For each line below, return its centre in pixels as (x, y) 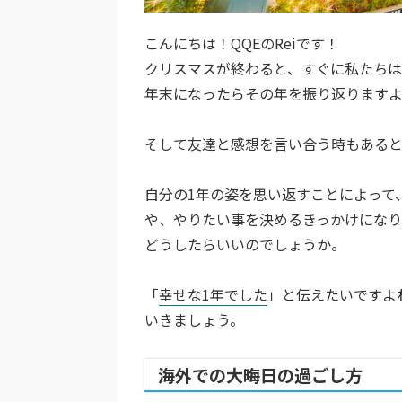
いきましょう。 (194, 319)
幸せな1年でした (213, 294)
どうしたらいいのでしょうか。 (245, 244)
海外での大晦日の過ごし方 (260, 375)
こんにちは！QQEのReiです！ (242, 43)
